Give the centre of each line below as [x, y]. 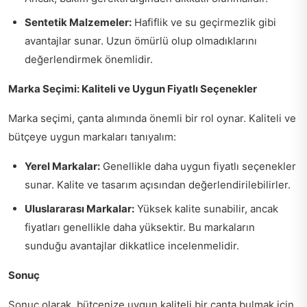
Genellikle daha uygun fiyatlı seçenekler [198, 166]
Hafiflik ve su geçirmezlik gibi [204, 22]
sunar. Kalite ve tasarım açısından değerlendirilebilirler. [158, 185]
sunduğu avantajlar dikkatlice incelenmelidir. [132, 246]
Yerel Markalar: [62, 166]
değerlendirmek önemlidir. [89, 59]
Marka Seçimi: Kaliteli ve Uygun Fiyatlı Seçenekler [133, 89]
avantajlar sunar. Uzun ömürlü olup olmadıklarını [141, 41]
